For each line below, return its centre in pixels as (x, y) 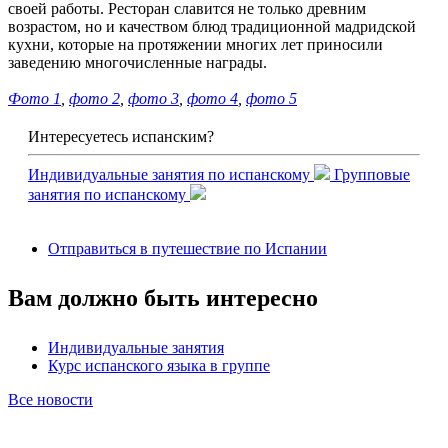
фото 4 (212, 98)
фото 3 (153, 98)
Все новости (50, 399)
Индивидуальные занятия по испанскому (171, 174)
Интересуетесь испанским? (121, 136)
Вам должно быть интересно (163, 297)
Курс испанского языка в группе (159, 365)
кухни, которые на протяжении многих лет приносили (195, 44)
